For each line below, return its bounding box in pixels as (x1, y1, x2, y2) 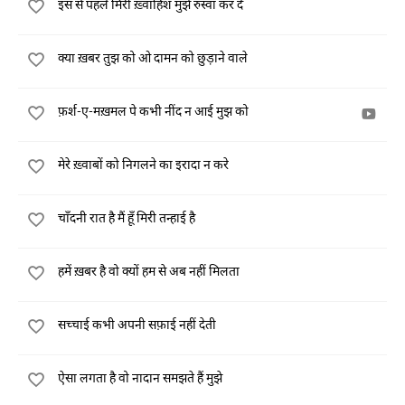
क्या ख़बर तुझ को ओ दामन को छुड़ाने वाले (58, 50, 248, 65)
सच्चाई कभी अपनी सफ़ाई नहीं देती (58, 316, 216, 332)
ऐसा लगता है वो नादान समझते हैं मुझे (58, 370, 222, 385)
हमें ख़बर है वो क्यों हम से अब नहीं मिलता (58, 263, 240, 278)
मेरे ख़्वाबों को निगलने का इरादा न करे (58, 156, 229, 172)
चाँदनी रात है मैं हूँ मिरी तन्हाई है (58, 210, 195, 225)
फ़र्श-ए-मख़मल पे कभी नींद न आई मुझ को (58, 103, 249, 118)
